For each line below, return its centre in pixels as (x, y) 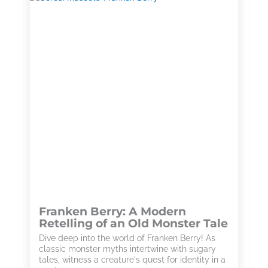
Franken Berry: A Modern (112, 211)
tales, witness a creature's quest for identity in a (132, 260)
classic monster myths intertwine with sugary (127, 249)
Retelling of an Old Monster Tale (133, 223)
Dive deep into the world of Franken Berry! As (127, 238)
